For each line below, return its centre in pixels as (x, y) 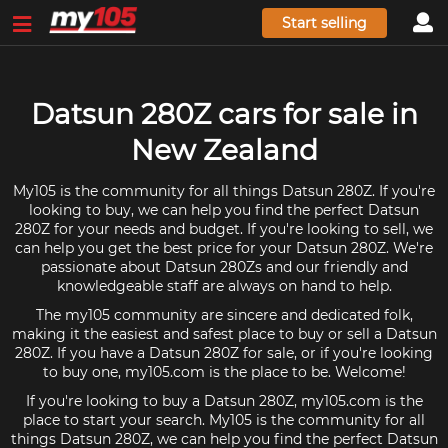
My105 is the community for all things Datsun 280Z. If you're (224, 191)
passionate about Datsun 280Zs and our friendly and (224, 267)
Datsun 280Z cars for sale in (224, 114)
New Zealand (224, 150)
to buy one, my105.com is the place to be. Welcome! (224, 372)
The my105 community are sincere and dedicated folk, (224, 315)
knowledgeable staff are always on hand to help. (224, 286)
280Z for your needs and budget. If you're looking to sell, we (224, 229)
